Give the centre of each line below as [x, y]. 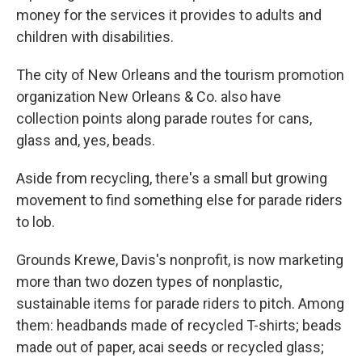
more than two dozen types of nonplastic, [149, 282]
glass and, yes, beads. [86, 141]
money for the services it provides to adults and [169, 15]
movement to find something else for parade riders [179, 200]
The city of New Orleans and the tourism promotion [180, 75]
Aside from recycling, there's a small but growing [172, 179]
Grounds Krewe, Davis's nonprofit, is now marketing [180, 260]
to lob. [36, 222]
